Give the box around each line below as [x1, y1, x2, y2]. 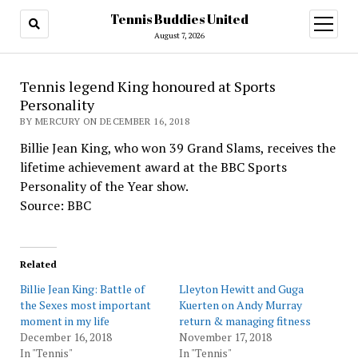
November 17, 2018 [179, 329, 272, 344]
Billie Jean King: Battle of [19, 281, 145, 296]
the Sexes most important [19, 297, 151, 312]
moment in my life [19, 313, 109, 328]
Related [19, 258, 57, 270]
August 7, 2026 [153, 30, 205, 41]
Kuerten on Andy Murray [179, 297, 302, 312]
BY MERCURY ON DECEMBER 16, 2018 [19, 115, 190, 127]
